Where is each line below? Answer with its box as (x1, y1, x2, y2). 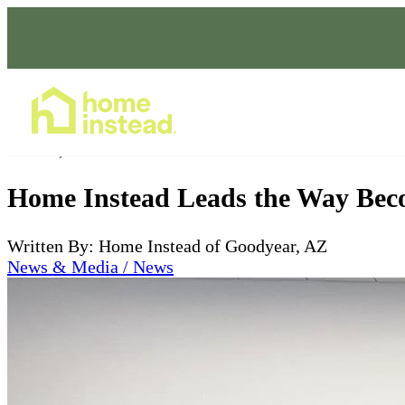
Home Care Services (241, 104, 366, 119)
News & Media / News (7, 256, 174, 277)
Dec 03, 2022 (7, 139, 104, 159)
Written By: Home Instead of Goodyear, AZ (7, 235, 327, 256)
